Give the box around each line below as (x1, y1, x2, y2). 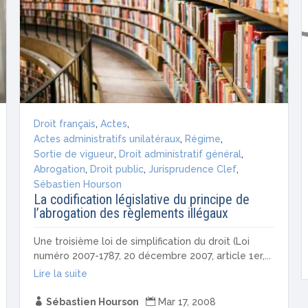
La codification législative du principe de (34, 190, 250, 208)
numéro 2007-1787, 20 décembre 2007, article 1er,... (34, 250, 272, 261)
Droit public (90, 163, 144, 175)
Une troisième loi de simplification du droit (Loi (34, 235, 250, 247)
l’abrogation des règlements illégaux (34, 204, 229, 221)
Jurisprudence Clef (148, 163, 237, 175)
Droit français (34, 118, 96, 129)
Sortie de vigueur (34, 148, 115, 159)
